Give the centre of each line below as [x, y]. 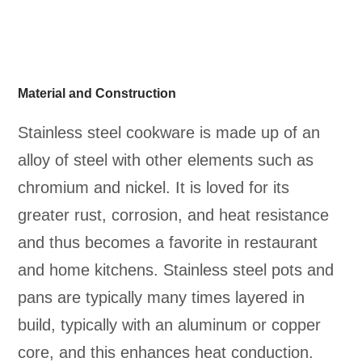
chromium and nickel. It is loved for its [154, 188]
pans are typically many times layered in [162, 298]
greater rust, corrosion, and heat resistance [174, 215]
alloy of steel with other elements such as [166, 160]
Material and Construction [97, 94]
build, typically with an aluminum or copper [170, 325]
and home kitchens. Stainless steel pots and [176, 270]
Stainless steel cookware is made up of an [169, 133]
